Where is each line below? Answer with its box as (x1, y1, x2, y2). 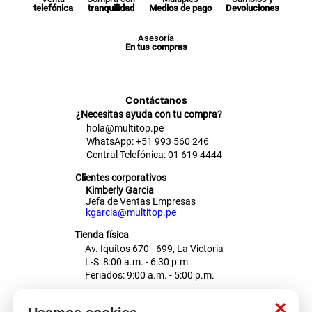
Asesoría (138, 32, 174, 43)
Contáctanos (125, 94, 187, 106)
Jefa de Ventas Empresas (85, 196, 196, 207)
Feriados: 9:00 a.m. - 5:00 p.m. (85, 270, 214, 281)
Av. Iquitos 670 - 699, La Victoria (85, 243, 224, 254)
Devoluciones (225, 2, 279, 13)
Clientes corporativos (75, 172, 166, 183)
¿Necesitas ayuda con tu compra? (76, 109, 222, 120)
